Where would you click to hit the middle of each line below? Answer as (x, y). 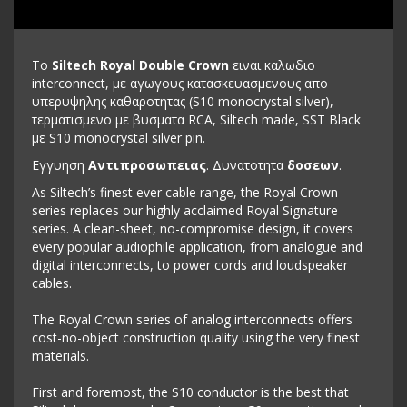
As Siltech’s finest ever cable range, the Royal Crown (185, 192)
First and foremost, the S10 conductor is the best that (190, 392)
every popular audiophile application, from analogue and (197, 246)
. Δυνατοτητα (247, 164)
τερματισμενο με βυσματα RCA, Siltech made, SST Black (196, 119)
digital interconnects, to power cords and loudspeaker (190, 264)
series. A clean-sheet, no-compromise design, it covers (193, 228)
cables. (52, 283)
